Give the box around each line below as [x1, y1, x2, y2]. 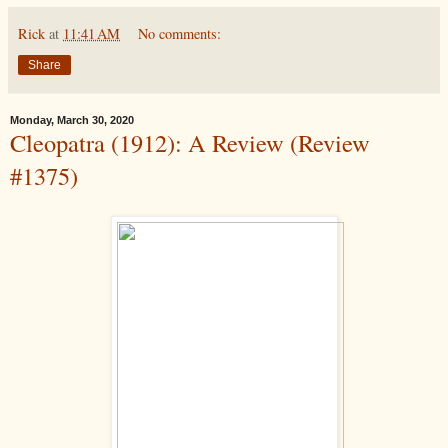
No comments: [138, 23, 222, 43]
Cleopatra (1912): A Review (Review [10, 125, 370, 159]
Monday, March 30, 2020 [10, 113, 134, 126]
